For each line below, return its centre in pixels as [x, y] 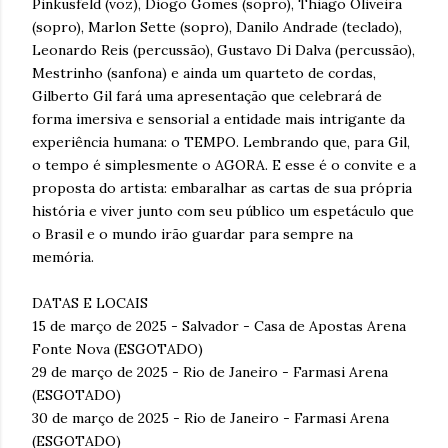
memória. [63, 256]
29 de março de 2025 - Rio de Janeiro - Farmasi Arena [210, 371]
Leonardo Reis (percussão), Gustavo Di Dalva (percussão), [223, 49]
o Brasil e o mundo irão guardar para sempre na [192, 233]
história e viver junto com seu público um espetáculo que [223, 210]
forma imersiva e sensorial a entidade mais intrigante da [218, 118]
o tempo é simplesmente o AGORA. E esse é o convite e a [224, 164]
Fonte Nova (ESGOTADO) [117, 348]
